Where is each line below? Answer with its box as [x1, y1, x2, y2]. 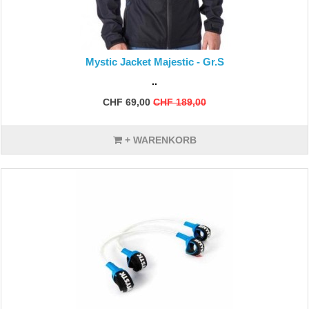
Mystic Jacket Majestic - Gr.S [85, 56, 224, 68]
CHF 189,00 [153, 97, 206, 108]
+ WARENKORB [121, 134, 197, 146]
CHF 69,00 [103, 97, 150, 108]
